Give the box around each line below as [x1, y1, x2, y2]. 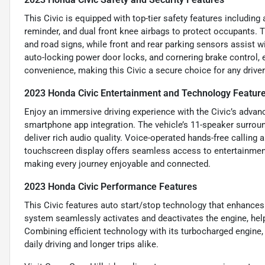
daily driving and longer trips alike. [24, 239, 159, 250]
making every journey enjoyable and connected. [24, 159, 211, 170]
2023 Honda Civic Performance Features [24, 181, 197, 193]
